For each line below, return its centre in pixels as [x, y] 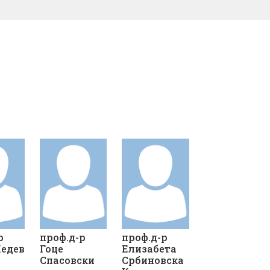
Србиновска [153, 260]
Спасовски [67, 260]
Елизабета [149, 249]
